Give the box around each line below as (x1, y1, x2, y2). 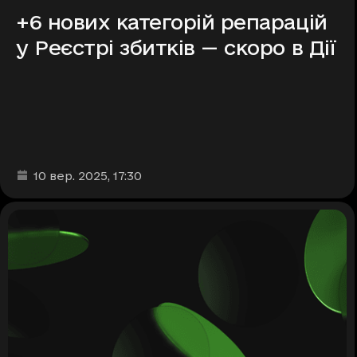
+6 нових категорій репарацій (16, 10, 328, 34)
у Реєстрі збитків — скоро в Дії (16, 36, 336, 60)
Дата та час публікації (15, 167, 156, 182)
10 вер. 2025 (33, 169, 108, 183)
